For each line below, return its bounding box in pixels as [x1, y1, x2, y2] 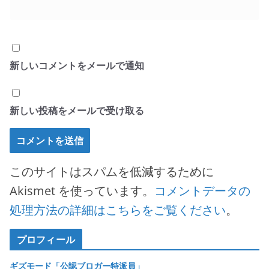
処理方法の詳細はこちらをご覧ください [10, 202, 226, 218]
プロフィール [17, 233, 75, 246]
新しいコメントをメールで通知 [10, 59, 144, 72]
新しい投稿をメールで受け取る [10, 104, 144, 117]
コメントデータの [154, 183, 250, 199]
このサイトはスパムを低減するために [10, 163, 214, 180]
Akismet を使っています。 [10, 183, 154, 199]
